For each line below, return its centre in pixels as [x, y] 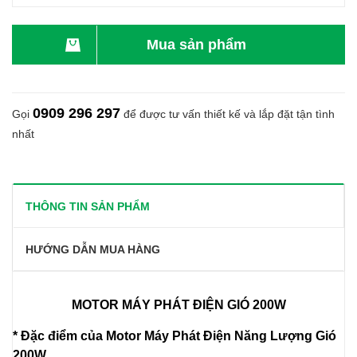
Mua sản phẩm [196, 45]
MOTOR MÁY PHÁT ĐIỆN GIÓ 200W [178, 305]
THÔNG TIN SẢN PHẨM [88, 206]
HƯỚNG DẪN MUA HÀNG [93, 249]
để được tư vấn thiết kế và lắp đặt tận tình [228, 114]
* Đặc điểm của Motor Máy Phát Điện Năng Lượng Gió [175, 336]
